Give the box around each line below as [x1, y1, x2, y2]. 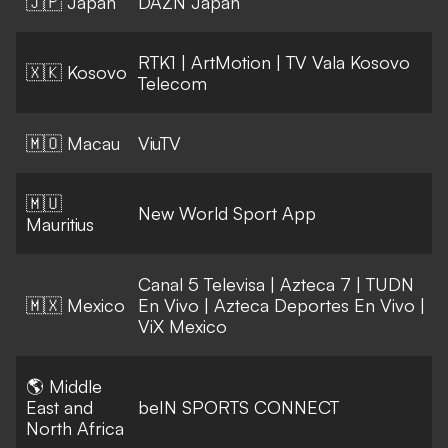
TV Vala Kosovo [286, 51, 410, 74]
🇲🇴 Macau [26, 132, 120, 155]
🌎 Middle [26, 375, 102, 398]
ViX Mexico [138, 315, 227, 338]
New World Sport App [138, 202, 316, 225]
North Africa [26, 417, 124, 440]
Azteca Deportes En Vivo [214, 294, 415, 317]
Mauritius [26, 213, 94, 236]
